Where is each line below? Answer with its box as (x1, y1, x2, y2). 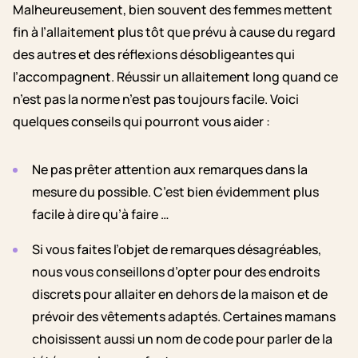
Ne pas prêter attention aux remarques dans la (32, 161, 308, 179)
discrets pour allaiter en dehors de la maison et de (32, 285, 328, 304)
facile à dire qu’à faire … (32, 205, 169, 224)
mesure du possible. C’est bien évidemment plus (32, 183, 319, 201)
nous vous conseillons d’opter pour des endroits (32, 263, 320, 281)
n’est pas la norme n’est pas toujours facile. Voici (13, 90, 299, 109)
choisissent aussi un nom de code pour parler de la (32, 330, 332, 348)
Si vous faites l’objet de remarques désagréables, (32, 241, 321, 259)
